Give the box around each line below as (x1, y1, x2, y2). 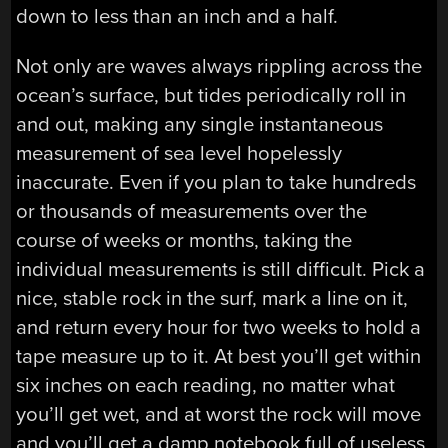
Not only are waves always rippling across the (16, 53, 423, 79)
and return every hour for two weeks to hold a (16, 314, 422, 340)
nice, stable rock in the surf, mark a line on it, (16, 285, 409, 311)
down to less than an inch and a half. (16, 4, 339, 30)
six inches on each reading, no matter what (16, 372, 396, 398)
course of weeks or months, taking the (16, 227, 353, 253)
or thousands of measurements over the (16, 198, 368, 224)
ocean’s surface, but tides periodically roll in (16, 82, 407, 108)
